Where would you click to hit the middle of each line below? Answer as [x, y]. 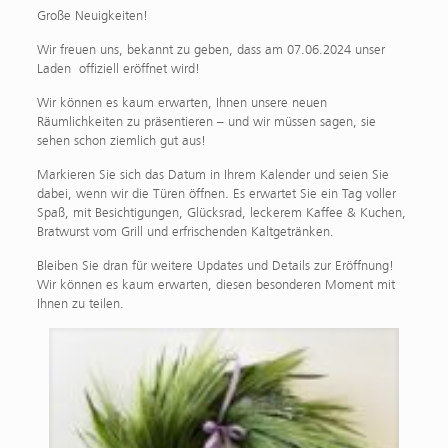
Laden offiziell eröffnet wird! [118, 69]
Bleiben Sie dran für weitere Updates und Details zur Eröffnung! [215, 266]
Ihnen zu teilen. [80, 304]
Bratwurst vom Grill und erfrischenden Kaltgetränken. [185, 232]
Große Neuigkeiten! [92, 16]
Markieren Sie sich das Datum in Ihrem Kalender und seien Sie [212, 175]
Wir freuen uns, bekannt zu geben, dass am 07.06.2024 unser [210, 50]
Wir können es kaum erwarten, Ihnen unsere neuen [181, 103]
